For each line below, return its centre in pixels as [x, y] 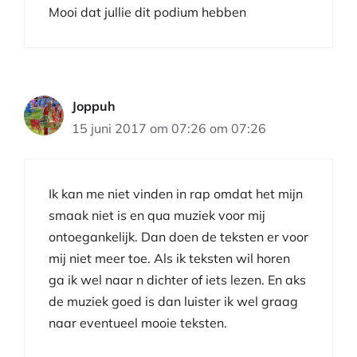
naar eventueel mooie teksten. [138, 322]
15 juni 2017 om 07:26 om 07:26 [169, 128]
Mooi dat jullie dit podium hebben [147, 12]
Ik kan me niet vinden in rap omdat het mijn [176, 193]
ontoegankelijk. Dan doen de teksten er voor [178, 236]
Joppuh [94, 106]
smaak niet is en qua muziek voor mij [157, 215]
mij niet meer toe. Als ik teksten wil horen [169, 258]
